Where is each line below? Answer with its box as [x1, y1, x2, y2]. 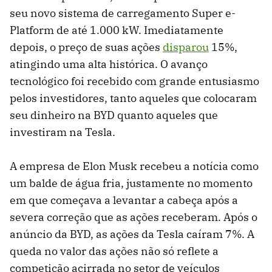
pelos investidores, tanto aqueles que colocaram [10, 91, 257, 106]
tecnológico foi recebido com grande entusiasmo [10, 74, 259, 89]
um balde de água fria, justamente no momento [10, 176, 253, 191]
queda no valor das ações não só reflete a [10, 244, 219, 259]
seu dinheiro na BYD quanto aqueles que [10, 108, 218, 123]
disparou [163, 40, 209, 55]
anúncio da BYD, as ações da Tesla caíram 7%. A [10, 227, 254, 242]
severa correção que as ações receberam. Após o [10, 210, 257, 225]
